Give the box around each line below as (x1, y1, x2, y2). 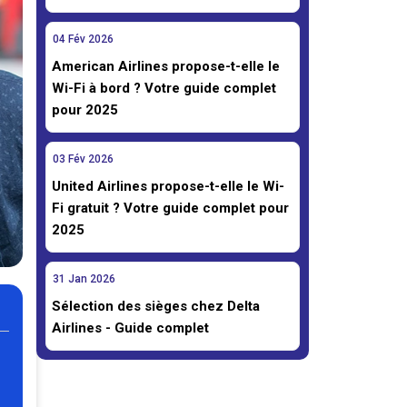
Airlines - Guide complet (52, 320, 209, 336)
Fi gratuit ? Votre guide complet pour (52, 200, 289, 216)
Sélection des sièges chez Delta (52, 298, 260, 314)
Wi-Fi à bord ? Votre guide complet (52, 80, 276, 96)
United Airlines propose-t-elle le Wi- (52, 178, 284, 194)
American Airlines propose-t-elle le (52, 58, 280, 74)
